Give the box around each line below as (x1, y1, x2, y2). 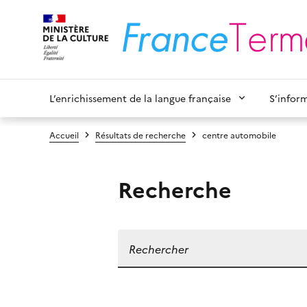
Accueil (49, 129, 79, 140)
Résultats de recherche (95, 129, 186, 140)
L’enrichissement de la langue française (49, 91, 231, 105)
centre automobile (202, 129, 276, 140)
